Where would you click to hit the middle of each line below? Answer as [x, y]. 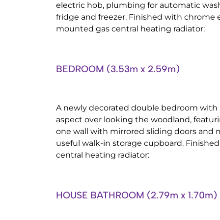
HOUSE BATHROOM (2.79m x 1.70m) [137, 195]
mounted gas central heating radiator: [130, 29]
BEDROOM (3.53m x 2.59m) [118, 69]
